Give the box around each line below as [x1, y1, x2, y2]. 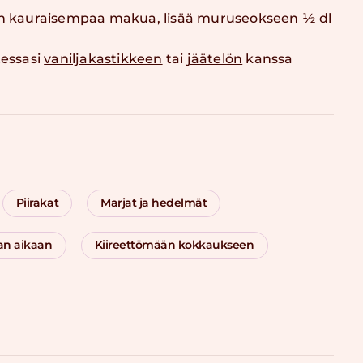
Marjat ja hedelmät [100, 195, 207, 210]
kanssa [242, 51, 293, 66]
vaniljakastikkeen [44, 51, 163, 66]
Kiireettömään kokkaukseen [94, 237, 254, 252]
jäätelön [186, 51, 243, 66]
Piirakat [15, 195, 59, 210]
